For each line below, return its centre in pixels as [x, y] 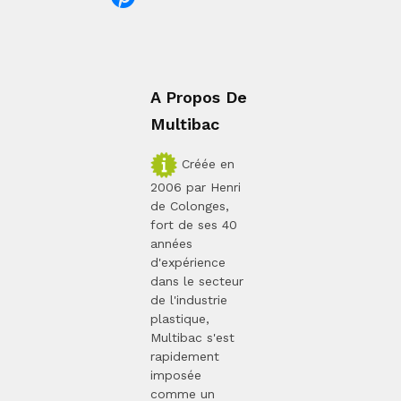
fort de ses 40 [194, 225]
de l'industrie [189, 300]
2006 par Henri [196, 188]
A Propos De [199, 98]
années [171, 244]
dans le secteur [197, 282]
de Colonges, [190, 206]
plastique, [180, 319]
